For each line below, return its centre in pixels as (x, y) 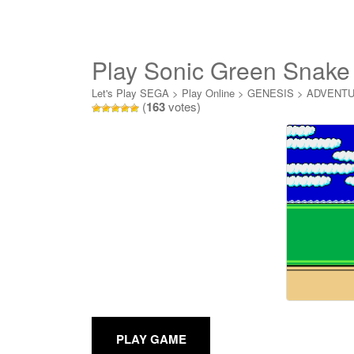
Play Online (208, 93)
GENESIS (271, 93)
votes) (183, 106)
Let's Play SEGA (130, 93)
